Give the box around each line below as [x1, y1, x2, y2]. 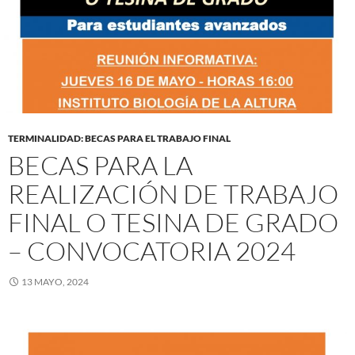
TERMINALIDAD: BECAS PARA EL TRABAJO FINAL [8, 132, 231, 145]
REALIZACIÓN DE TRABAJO [8, 177, 338, 211]
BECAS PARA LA [8, 149, 193, 182]
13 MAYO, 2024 [21, 276, 89, 288]
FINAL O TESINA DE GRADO [8, 206, 338, 239]
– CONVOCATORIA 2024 [8, 235, 296, 268]
